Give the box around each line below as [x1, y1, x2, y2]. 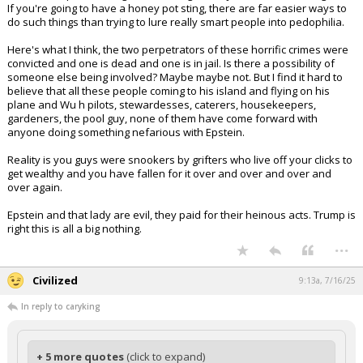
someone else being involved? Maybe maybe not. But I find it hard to [7, 97, 343, 112]
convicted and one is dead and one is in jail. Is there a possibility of [7, 83, 335, 98]
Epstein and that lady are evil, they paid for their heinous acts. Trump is [7, 235, 356, 250]
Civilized [32, 301, 78, 315]
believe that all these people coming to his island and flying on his [7, 111, 330, 126]
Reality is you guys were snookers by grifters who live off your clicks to [7, 180, 352, 194]
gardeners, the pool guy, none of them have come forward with [7, 139, 318, 153]
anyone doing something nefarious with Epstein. [7, 152, 245, 167]
